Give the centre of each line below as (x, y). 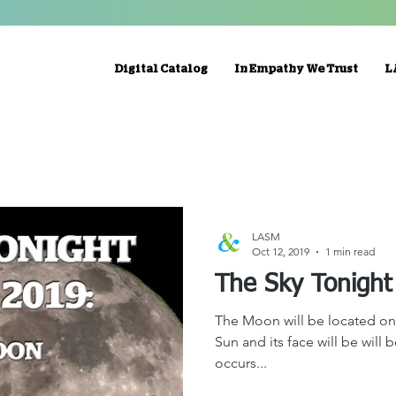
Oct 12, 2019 (281, 251)
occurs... (241, 363)
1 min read (350, 251)
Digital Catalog (161, 69)
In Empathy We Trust (296, 69)
